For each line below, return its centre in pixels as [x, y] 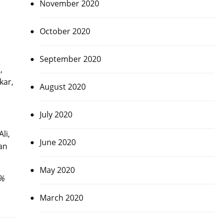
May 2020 [57, 170]
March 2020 [61, 198]
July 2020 [56, 114]
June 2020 [57, 142]
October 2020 [65, 31]
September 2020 [70, 59]
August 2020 [62, 87]
